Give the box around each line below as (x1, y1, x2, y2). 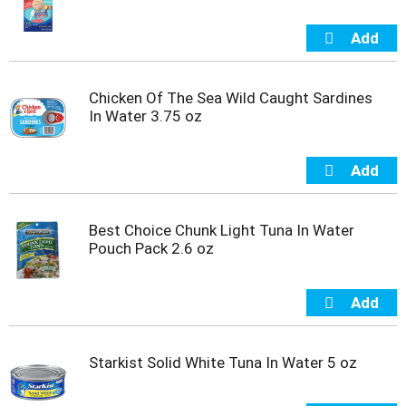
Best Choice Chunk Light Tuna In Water (89, 220, 354, 239)
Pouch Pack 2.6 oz (89, 238, 214, 257)
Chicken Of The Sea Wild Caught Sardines (89, 88, 372, 107)
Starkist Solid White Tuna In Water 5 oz (89, 353, 357, 372)
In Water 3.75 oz (89, 106, 202, 125)
